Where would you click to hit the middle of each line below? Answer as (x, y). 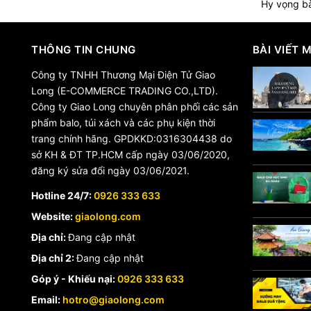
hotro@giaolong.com (114, 300)
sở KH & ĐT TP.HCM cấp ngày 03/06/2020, (131, 154)
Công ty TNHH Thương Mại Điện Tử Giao (123, 75)
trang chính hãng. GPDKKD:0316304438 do (132, 138)
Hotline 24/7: (62, 195)
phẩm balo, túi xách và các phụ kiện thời (123, 123)
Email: (47, 300)
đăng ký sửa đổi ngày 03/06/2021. (110, 170)
